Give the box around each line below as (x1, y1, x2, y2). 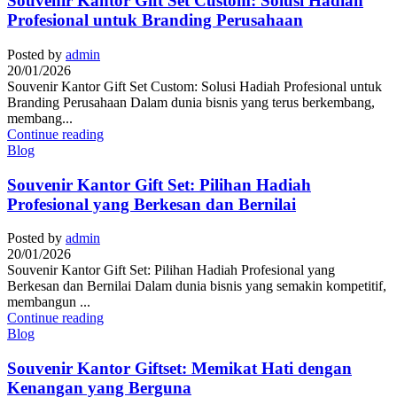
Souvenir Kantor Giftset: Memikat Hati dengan (7, 358, 352, 378)
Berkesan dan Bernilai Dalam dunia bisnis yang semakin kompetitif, (7, 278, 386, 294)
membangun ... (7, 294, 90, 310)
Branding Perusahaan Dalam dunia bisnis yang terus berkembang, (7, 94, 375, 110)
